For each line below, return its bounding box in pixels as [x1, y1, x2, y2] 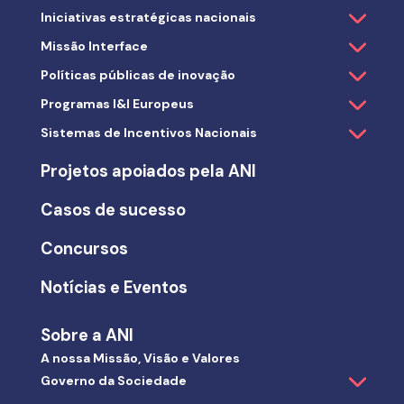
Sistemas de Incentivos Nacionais [40, 124, 257, 142]
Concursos [40, 238, 128, 261]
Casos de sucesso [40, 199, 186, 222]
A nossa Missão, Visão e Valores [40, 350, 240, 367]
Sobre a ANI [40, 325, 133, 347]
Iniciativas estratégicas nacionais [40, 9, 256, 26]
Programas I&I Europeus [40, 96, 194, 113]
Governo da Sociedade [40, 372, 187, 390]
